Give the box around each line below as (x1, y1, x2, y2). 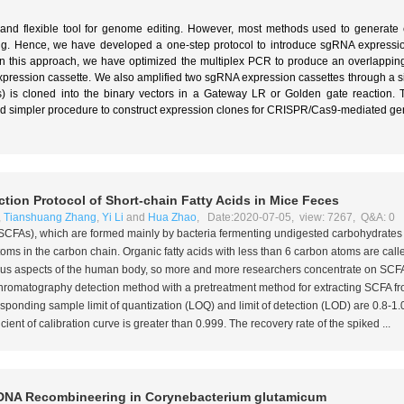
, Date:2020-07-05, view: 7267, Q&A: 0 (196, 211, 395, 224)
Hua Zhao (147, 211, 197, 224)
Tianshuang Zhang (3, 211, 96, 224)
